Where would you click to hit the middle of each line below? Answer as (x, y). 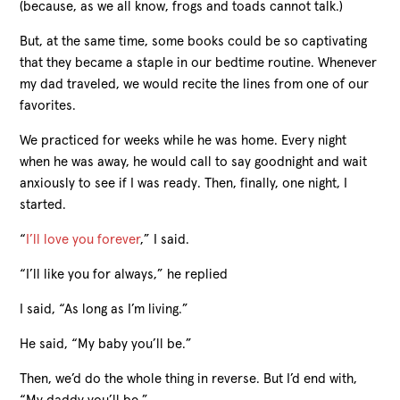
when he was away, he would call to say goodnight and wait (194, 162)
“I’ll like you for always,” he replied (124, 274)
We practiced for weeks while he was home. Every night (183, 140)
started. (43, 204)
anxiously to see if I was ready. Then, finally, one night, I (184, 183)
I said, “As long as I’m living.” (104, 309)
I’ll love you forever (83, 239)
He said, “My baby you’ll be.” (106, 344)
